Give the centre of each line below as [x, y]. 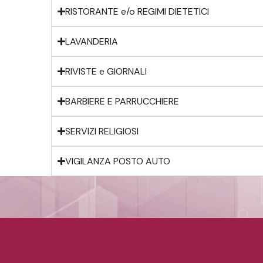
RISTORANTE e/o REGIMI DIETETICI [137, 11]
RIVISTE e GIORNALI [106, 71]
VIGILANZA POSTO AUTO [118, 161]
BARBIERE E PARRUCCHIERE [122, 101]
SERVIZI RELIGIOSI [102, 131]
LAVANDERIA [92, 41]
